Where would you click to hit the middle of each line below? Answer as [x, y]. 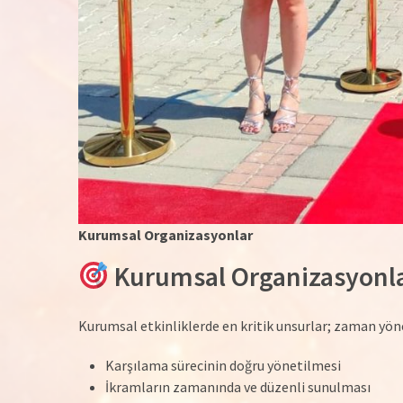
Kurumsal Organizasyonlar [166, 234]
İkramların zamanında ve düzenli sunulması [238, 386]
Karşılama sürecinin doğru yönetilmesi [223, 365]
